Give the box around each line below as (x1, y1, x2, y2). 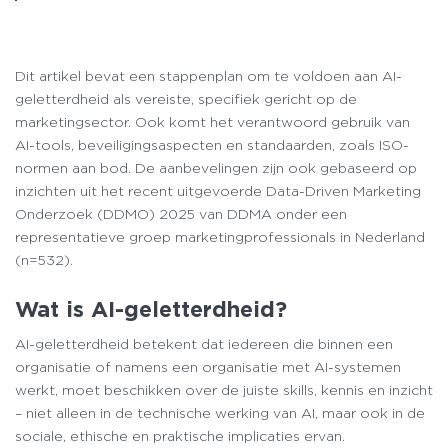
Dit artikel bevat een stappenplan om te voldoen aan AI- (15, 68, 402, 84)
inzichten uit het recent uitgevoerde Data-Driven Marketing (15, 183, 421, 199)
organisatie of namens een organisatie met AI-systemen (15, 359, 401, 376)
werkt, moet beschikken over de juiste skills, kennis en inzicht (15, 382, 433, 399)
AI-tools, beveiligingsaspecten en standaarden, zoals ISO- (15, 137, 409, 153)
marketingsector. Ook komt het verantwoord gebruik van (15, 114, 410, 130)
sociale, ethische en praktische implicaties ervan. (15, 428, 345, 445)
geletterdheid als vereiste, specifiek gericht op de (15, 91, 357, 107)
